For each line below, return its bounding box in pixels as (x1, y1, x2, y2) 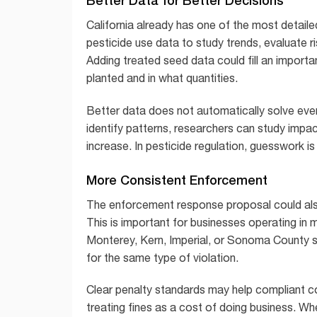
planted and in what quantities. (86, 71, 238, 84)
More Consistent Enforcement (86, 171, 267, 188)
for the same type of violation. (86, 250, 238, 264)
